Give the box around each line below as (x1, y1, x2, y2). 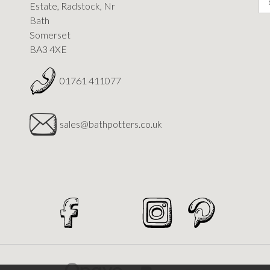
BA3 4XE (30, 43, 67, 55)
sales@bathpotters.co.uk (60, 118, 162, 130)
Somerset (30, 28, 71, 40)
